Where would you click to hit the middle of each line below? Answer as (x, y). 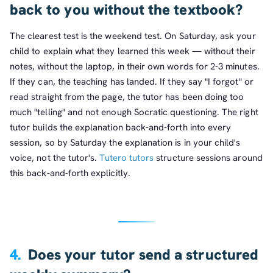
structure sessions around (208, 158)
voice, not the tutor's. (55, 158)
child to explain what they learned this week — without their (133, 51)
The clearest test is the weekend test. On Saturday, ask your (133, 36)
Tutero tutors (127, 158)
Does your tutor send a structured (143, 255)
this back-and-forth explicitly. (70, 173)
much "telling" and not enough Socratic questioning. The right (134, 112)
